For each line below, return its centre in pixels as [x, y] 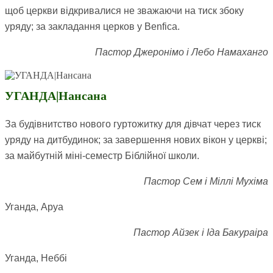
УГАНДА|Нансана [56, 96]
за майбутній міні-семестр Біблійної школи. [102, 156]
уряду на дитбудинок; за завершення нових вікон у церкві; [136, 140]
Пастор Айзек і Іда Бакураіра [201, 233]
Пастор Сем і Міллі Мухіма [206, 182]
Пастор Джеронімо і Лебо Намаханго [182, 52]
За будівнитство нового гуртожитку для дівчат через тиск [133, 124]
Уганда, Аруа [34, 207]
